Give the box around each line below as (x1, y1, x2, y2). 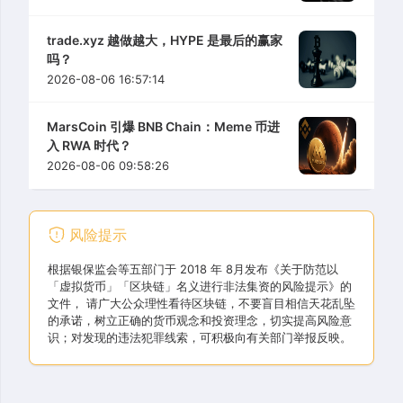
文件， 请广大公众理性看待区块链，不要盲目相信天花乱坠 (48, 296, 355, 311)
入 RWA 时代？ (47, 138, 131, 154)
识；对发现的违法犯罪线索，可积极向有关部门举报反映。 (48, 330, 352, 345)
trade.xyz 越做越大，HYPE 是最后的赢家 (47, 31, 282, 48)
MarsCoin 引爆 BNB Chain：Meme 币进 (47, 119, 280, 135)
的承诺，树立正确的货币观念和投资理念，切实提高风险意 (48, 313, 352, 328)
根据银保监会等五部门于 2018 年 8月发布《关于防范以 (48, 262, 338, 277)
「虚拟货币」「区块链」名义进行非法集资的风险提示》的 (48, 279, 352, 294)
